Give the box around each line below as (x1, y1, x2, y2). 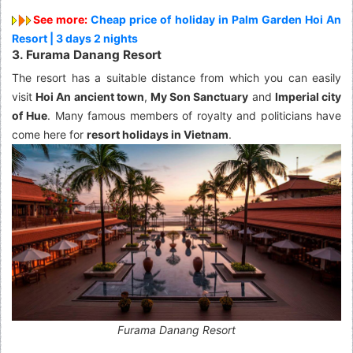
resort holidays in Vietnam (87, 128, 229, 142)
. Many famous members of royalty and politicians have (47, 109, 342, 123)
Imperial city (274, 90, 342, 104)
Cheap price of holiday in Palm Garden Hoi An (91, 13, 342, 27)
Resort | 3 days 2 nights (12, 32, 138, 46)
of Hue (12, 109, 48, 123)
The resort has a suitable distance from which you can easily (12, 71, 341, 85)
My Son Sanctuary (150, 90, 249, 104)
